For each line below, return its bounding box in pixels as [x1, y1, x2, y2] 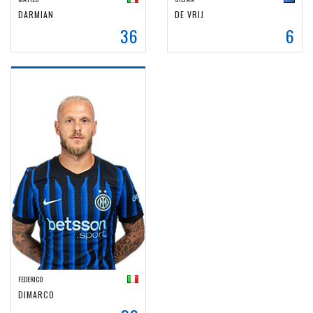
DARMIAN [18, 8, 54, 20]
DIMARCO [18, 289, 54, 300]
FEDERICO [18, 274, 43, 284]
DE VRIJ [175, 8, 204, 20]
